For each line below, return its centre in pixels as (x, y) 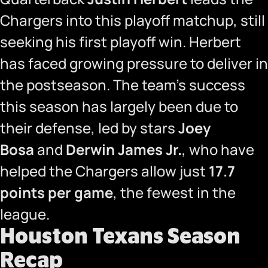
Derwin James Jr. (124, 149)
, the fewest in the (174, 192)
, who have (218, 149)
